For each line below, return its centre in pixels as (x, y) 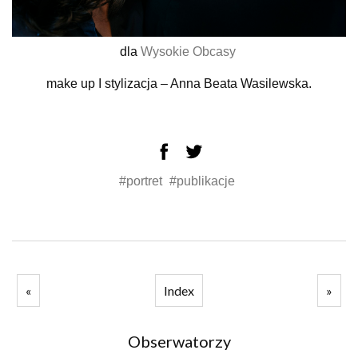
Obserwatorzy (179, 342)
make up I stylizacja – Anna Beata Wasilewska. (179, 84)
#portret (142, 181)
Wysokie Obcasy (189, 52)
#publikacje (202, 181)
